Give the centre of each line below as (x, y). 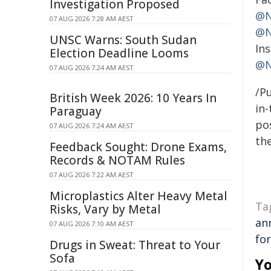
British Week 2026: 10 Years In (133, 98)
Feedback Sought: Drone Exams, (138, 147)
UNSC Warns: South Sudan (123, 40)
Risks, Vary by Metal (105, 209)
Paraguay (76, 111)
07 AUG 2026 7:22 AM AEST (92, 175)
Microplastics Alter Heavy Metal (139, 196)
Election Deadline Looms (119, 53)
